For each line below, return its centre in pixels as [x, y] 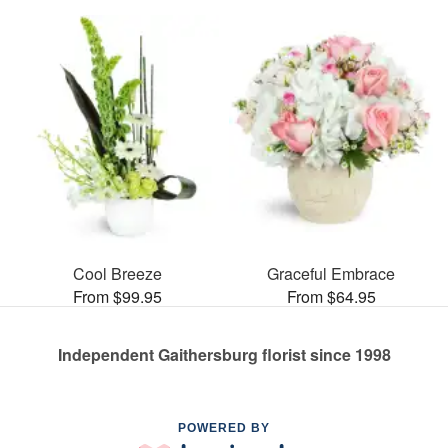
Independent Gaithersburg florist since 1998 [224, 354]
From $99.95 [117, 296]
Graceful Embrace [331, 273]
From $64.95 [331, 296]
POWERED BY [224, 428]
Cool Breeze [117, 273]
